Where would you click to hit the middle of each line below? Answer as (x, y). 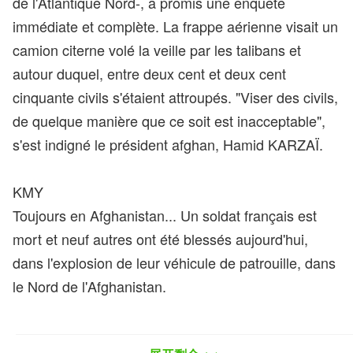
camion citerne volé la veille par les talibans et (157, 50)
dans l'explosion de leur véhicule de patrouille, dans (174, 262)
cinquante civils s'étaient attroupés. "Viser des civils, (175, 97)
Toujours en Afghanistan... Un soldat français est (165, 215)
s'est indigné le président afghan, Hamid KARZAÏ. (168, 144)
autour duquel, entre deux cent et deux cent (149, 73)
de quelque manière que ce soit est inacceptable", (169, 121)
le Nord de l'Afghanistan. (89, 286)
